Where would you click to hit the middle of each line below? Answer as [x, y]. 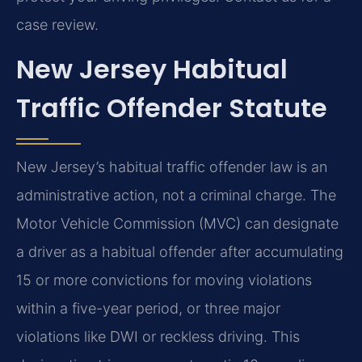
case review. [57, 24]
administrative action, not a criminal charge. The [176, 196]
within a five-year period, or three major [148, 309]
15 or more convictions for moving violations [164, 280]
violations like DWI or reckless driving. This [158, 337]
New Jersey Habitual [152, 69]
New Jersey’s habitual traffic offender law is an [172, 167]
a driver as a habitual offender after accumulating [180, 252]
